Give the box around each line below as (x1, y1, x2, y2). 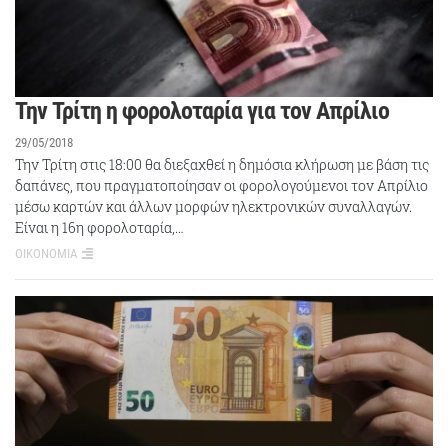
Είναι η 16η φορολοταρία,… (15, 217, 184, 237)
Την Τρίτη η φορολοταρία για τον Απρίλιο (15, 96, 389, 125)
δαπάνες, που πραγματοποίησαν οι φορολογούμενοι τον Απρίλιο (15, 175, 428, 195)
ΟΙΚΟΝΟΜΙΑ (15, 245, 77, 261)
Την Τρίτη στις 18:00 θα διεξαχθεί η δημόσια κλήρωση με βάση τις (15, 154, 429, 174)
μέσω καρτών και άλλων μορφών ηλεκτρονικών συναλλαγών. (15, 196, 412, 216)
